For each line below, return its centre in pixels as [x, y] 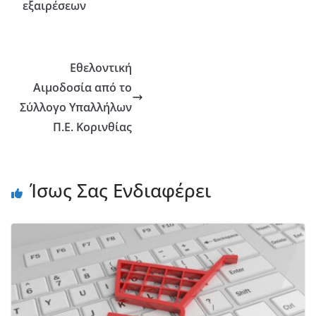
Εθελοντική [101, 68]
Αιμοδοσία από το [83, 88]
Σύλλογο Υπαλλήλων [76, 108]
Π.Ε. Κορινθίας [93, 127]
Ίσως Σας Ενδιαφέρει [120, 191]
